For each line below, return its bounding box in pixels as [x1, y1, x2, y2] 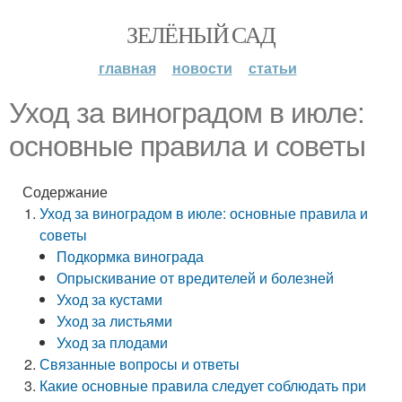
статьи [248, 57, 297, 78]
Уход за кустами [57, 289, 163, 310]
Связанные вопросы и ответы [39, 354, 240, 374]
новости [171, 57, 232, 78]
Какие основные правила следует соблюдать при [39, 375, 367, 396]
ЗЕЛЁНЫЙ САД [127, 19, 275, 49]
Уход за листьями [57, 310, 173, 331]
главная [98, 57, 156, 78]
